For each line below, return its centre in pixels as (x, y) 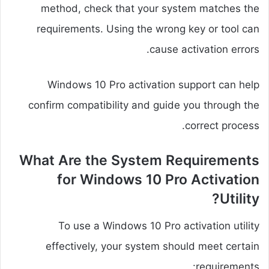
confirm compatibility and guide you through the (144, 105)
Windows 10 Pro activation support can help (153, 85)
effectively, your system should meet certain (153, 246)
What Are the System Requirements (139, 161)
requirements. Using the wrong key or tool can (148, 29)
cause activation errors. (204, 50)
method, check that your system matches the (150, 9)
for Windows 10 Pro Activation (158, 180)
